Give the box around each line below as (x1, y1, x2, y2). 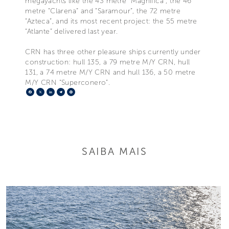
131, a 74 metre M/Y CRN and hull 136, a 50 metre (25, 67, 196, 77)
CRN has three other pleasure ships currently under (25, 47, 201, 56)
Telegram (65, 86, 99, 97)
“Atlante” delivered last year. (25, 27, 118, 36)
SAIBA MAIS (82, 145, 147, 157)
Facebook (34, 86, 71, 97)
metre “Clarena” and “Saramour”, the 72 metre (25, 6, 180, 15)
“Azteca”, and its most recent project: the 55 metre (25, 16, 197, 26)
